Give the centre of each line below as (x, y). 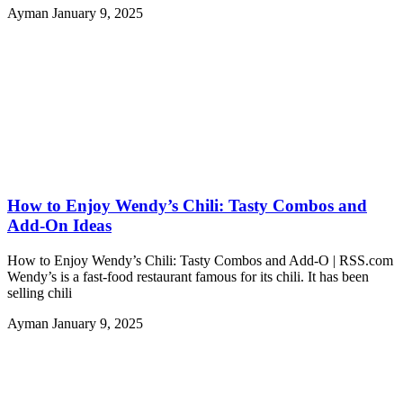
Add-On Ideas (59, 225)
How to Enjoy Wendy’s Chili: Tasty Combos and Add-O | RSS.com (200, 260)
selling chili (40, 292)
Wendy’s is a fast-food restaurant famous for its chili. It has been (188, 276)
